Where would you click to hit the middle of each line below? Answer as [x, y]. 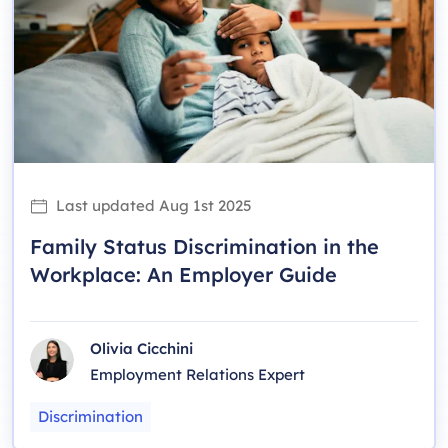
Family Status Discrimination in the [204, 247]
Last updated [105, 206]
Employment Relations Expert [197, 375]
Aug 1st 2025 [205, 206]
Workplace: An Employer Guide [183, 275]
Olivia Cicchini [141, 349]
